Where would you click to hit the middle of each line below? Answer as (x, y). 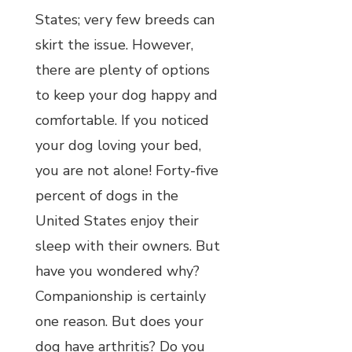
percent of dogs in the (107, 195)
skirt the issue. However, (114, 44)
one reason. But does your (119, 321)
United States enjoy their (117, 220)
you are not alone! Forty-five (127, 170)
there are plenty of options (123, 70)
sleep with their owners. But (128, 246)
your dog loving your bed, (118, 145)
